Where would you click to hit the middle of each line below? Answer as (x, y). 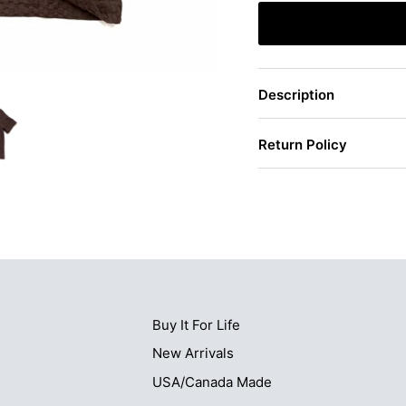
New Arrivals (193, 353)
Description (297, 94)
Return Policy (303, 144)
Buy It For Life (196, 324)
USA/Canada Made (212, 382)
